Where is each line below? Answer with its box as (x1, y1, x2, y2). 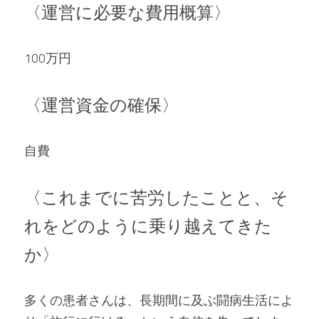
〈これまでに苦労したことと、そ (24, 184, 288, 210)
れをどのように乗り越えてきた (24, 213, 272, 239)
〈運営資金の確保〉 (24, 92, 179, 117)
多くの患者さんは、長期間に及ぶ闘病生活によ (24, 291, 293, 310)
